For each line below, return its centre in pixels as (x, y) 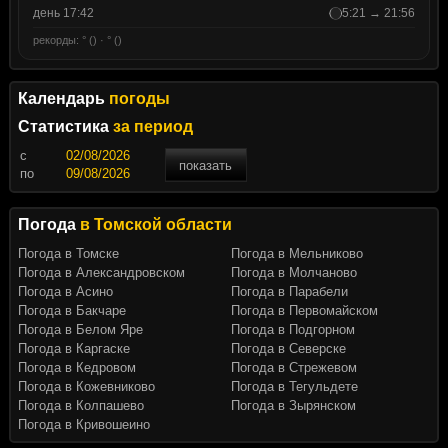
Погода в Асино (65, 292)
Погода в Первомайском (304, 311)
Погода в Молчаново (294, 273)
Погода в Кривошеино (83, 425)
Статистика (65, 127)
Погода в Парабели (289, 292)
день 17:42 (63, 13)
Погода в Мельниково (297, 254)
